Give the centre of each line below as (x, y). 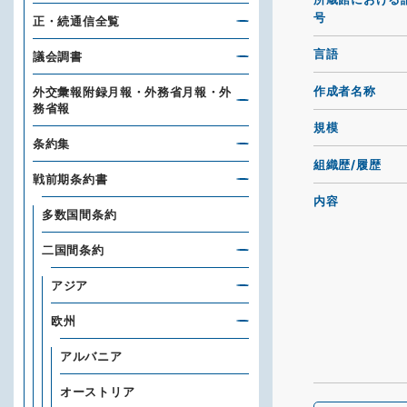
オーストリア (98, 392)
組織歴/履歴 (347, 164)
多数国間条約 (79, 214)
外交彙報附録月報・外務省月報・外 (133, 92)
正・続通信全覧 (76, 21)
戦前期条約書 (70, 179)
